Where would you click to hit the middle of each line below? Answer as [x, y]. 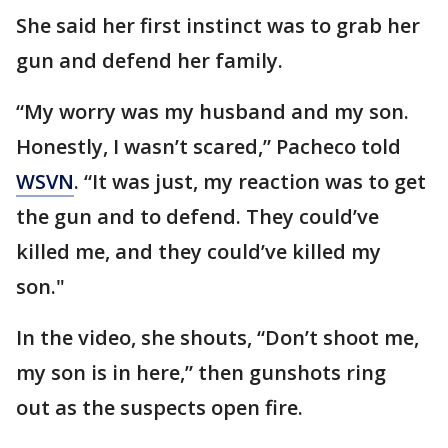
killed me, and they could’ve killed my [198, 251]
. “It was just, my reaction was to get [250, 181]
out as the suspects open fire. [159, 407]
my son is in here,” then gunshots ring [201, 372]
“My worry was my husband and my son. [212, 111]
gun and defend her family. [149, 60]
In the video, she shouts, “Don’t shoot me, [217, 337]
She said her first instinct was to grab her [218, 25]
